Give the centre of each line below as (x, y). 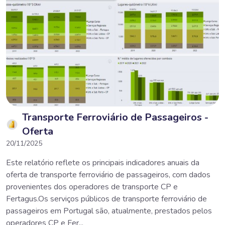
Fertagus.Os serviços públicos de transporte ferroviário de (106, 199)
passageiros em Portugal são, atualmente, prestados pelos (109, 211)
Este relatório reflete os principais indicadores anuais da (103, 162)
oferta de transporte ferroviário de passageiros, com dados (108, 175)
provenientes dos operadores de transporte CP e (92, 187)
